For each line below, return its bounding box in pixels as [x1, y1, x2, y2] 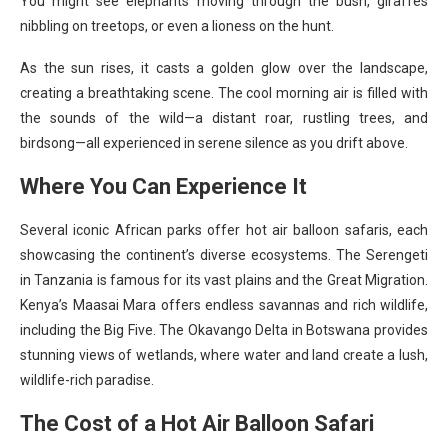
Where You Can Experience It [20, 173, 307, 199]
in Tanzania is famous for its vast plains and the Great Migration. [20, 271, 428, 288]
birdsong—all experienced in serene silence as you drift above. [20, 134, 408, 151]
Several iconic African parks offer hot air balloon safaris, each [20, 221, 428, 238]
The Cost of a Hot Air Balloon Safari [20, 410, 374, 436]
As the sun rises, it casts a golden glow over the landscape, [20, 59, 428, 76]
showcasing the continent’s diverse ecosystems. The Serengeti [20, 246, 428, 263]
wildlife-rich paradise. [20, 371, 154, 388]
